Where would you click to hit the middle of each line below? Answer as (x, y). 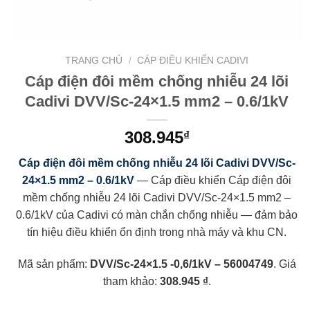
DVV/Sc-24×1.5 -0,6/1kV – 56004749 (181, 264)
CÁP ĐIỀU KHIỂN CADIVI (192, 61)
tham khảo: (131, 281)
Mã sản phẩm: (54, 264)
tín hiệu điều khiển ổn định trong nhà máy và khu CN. (157, 232)
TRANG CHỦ (94, 61)
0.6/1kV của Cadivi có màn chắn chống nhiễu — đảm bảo (157, 215)
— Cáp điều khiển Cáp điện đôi (213, 180)
